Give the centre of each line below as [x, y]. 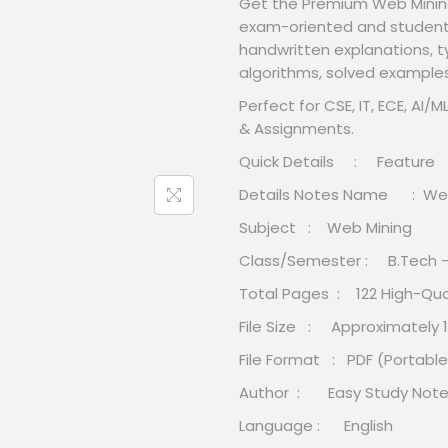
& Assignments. [296, 128]
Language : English [316, 425]
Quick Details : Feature [337, 161]
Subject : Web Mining [325, 227]
